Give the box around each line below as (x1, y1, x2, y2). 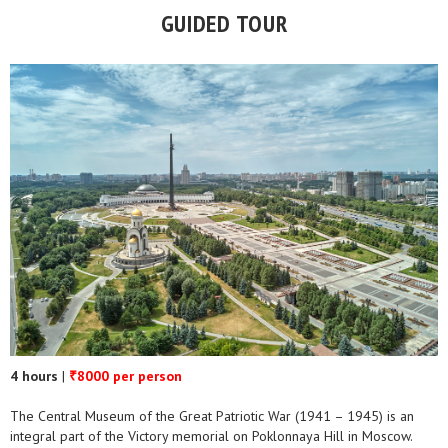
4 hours (10, 367, 62, 386)
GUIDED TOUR (160, 8, 288, 39)
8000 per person (77, 367, 182, 386)
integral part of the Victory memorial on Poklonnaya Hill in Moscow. (10, 427, 412, 446)
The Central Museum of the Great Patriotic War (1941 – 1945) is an (10, 407, 414, 426)
